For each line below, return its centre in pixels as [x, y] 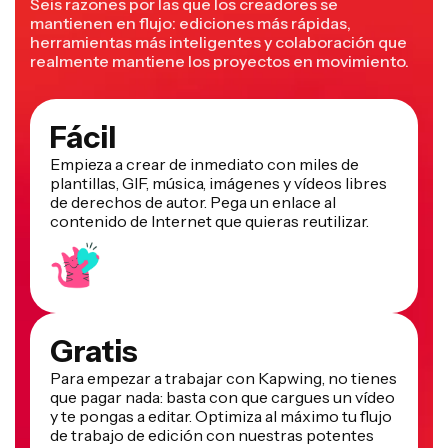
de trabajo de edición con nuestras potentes [212, 434]
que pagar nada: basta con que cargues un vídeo [222, 396]
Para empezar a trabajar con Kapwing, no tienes [223, 377]
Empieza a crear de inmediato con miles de [204, 163]
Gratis [94, 351]
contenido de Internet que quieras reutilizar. [209, 220]
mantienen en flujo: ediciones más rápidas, [190, 22]
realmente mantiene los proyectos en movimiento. [219, 60]
